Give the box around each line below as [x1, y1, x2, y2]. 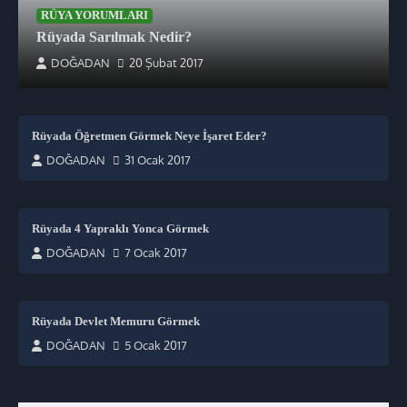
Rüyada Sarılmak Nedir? [36, 28, 192, 45]
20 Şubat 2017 [129, 55, 203, 70]
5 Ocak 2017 [124, 337, 187, 352]
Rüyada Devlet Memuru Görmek [32, 313, 200, 328]
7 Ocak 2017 [124, 244, 187, 260]
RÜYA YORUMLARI [41, 8, 148, 22]
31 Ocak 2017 [124, 152, 191, 167]
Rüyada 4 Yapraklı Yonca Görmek [32, 221, 209, 235]
